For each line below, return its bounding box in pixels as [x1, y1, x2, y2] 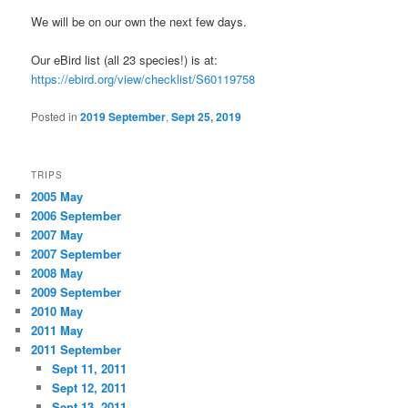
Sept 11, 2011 [51, 359, 127, 377]
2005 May [31, 187, 84, 205]
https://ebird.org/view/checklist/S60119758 [31, 70, 256, 88]
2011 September [31, 340, 122, 358]
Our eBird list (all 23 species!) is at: [31, 51, 219, 69]
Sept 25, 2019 [171, 107, 242, 125]
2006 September [31, 206, 122, 224]
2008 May [31, 263, 84, 281]
